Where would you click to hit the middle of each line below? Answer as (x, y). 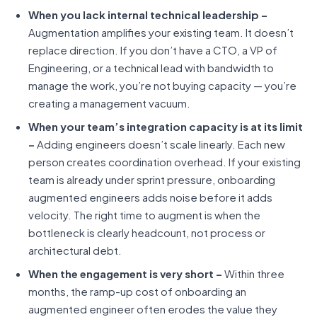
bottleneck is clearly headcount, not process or (147, 232)
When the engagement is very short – (125, 273)
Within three (253, 273)
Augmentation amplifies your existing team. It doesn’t (161, 32)
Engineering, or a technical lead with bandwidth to (151, 68)
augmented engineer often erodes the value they (153, 309)
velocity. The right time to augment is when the (144, 215)
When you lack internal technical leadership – (148, 15)
